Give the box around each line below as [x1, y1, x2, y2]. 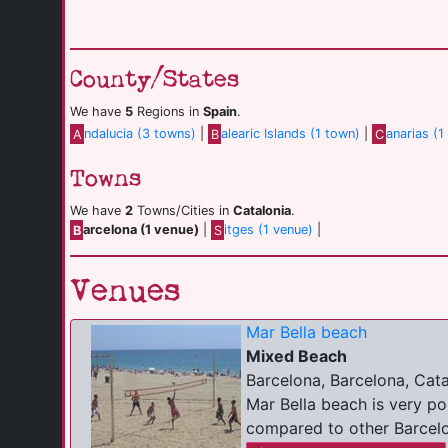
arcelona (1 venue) [83, 222, 200, 238]
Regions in [133, 104, 203, 120]
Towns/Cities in [133, 203, 233, 219]
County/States [70, 64, 239, 97]
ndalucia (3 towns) [84, 126, 197, 142]
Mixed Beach [246, 346, 347, 367]
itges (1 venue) [224, 222, 314, 238]
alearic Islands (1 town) [221, 126, 361, 142]
